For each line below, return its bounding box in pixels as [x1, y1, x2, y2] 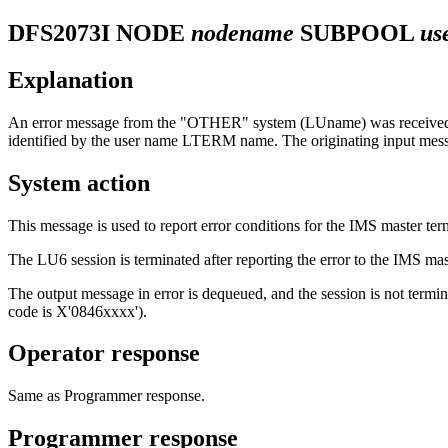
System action [8, 169, 150, 196]
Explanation [8, 66, 133, 93]
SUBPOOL [294, 19, 420, 46]
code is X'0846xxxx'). [8, 302, 147, 320]
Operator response [8, 340, 200, 367]
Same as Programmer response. [8, 387, 205, 405]
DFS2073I [8, 19, 110, 46]
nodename [191, 19, 294, 46]
